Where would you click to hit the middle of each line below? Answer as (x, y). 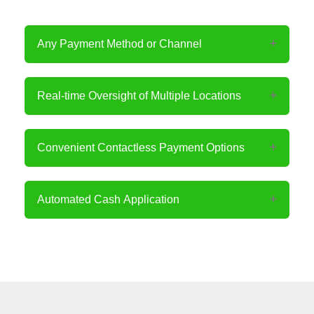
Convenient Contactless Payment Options (141, 148)
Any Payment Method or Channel (120, 44)
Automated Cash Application (108, 200)
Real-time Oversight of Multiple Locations (139, 96)
